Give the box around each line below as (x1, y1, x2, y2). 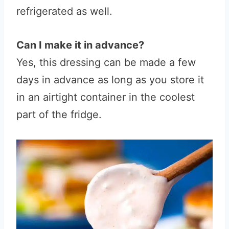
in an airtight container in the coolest (16, 91, 195, 103)
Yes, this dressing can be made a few (16, 56, 196, 68)
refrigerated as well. (16, 5, 112, 17)
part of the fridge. (16, 108, 102, 121)
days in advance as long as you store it (16, 74, 204, 86)
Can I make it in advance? (16, 39, 144, 51)
